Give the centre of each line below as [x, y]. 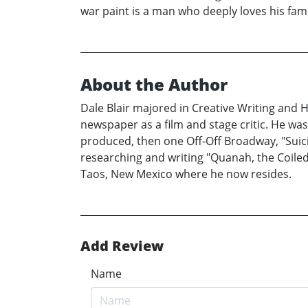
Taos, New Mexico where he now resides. [186, 174]
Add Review [122, 245]
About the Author [154, 84]
